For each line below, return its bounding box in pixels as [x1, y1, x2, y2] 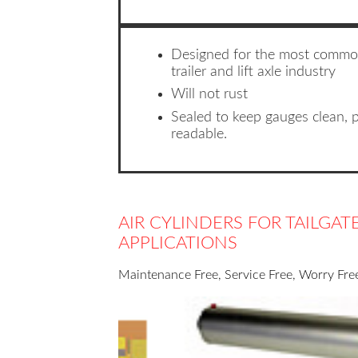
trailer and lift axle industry [171, 65, 336, 80]
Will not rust [171, 87, 249, 102]
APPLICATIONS [118, 235, 237, 253]
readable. [171, 126, 228, 141]
